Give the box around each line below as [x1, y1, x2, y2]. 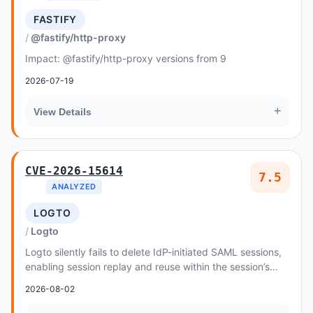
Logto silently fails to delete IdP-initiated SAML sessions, [25, 246, 282, 258]
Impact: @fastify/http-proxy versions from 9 [25, 52, 226, 64]
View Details [34, 105, 92, 117]
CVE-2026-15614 [25, 164, 123, 177]
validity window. [25, 275, 98, 287]
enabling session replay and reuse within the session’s [25, 261, 270, 272]
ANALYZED [52, 182, 96, 191]
